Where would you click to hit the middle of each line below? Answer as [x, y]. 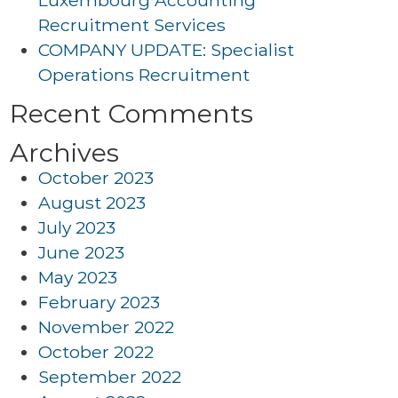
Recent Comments [131, 113]
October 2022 [96, 352]
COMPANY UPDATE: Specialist [166, 50]
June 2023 [81, 252]
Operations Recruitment [144, 75]
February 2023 [99, 302]
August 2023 [92, 203]
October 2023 [96, 178]
